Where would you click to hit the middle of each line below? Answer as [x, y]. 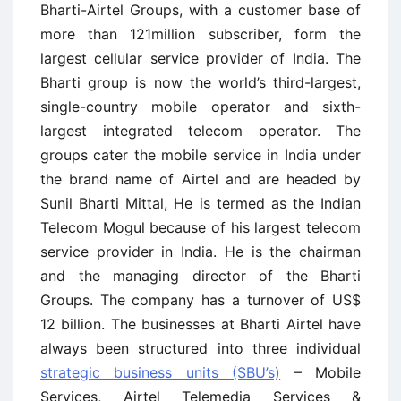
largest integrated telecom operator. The [200, 131]
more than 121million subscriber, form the [200, 34]
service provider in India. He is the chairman [200, 252]
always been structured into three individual [200, 348]
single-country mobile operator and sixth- [200, 107]
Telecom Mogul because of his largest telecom [200, 227]
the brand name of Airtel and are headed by [200, 179]
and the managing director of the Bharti [200, 276]
